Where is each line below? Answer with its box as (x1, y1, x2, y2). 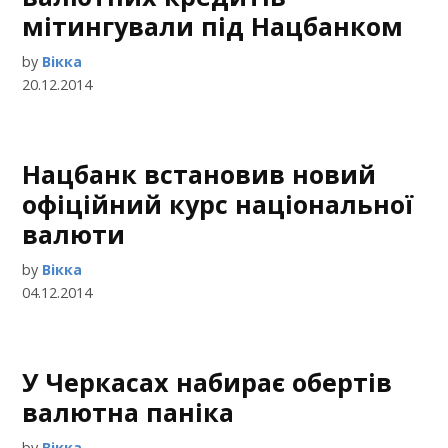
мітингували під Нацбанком (22, 9, 404, 43)
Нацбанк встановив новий (22, 157, 377, 191)
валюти (22, 217, 126, 251)
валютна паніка (22, 395, 235, 429)
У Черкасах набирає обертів (22, 365, 393, 399)
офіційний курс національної (22, 187, 415, 221)
